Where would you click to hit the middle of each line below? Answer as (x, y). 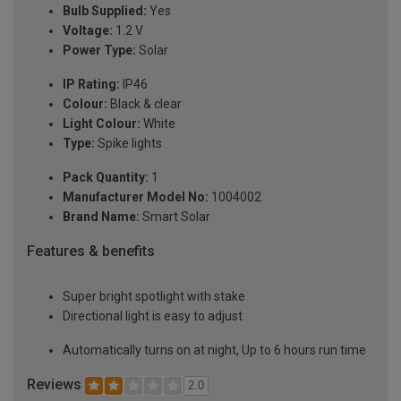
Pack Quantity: (106, 178)
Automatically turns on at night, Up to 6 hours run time (214, 350)
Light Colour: (102, 124)
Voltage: (88, 31)
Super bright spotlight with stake (154, 297)
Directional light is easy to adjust (153, 316)
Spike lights (128, 144)
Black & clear (145, 104)
